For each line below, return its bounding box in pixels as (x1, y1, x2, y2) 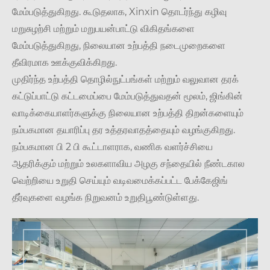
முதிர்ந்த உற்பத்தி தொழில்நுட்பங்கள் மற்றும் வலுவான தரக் (12, 74, 239, 86)
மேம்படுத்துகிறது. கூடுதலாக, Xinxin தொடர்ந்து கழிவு (12, 6, 227, 18)
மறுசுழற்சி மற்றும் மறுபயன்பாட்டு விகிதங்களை (12, 23, 195, 35)
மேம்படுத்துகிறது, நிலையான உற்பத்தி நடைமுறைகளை (12, 40, 225, 52)
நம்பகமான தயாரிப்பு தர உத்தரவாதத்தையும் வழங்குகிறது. (12, 124, 235, 136)
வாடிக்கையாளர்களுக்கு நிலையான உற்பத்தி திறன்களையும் (12, 107, 243, 119)
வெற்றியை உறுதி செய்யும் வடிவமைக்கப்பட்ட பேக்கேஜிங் (12, 175, 228, 187)
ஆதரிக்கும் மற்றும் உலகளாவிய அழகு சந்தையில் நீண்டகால (12, 158, 245, 170)
